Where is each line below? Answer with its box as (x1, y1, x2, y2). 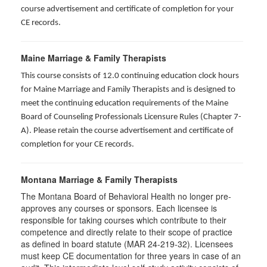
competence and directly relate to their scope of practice (21, 226, 232, 238)
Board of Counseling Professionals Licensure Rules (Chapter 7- (21, 113, 241, 122)
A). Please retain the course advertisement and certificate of (21, 126, 234, 135)
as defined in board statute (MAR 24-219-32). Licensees (21, 238, 233, 250)
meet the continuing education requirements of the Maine (21, 99, 228, 108)
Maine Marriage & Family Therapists (21, 52, 166, 64)
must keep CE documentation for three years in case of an (21, 250, 241, 262)
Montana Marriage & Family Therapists (21, 173, 178, 185)
